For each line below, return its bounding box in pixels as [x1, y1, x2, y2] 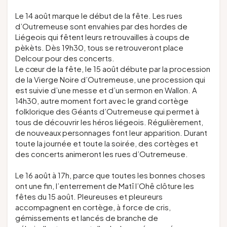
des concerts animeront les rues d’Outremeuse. [15, 149, 188, 159]
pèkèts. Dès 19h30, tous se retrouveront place [15, 43, 183, 53]
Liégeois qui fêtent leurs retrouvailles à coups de [15, 32, 190, 42]
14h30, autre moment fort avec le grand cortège [15, 96, 188, 106]
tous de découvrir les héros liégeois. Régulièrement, [15, 117, 203, 127]
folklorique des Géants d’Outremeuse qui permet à [15, 106, 199, 117]
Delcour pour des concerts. [15, 53, 115, 63]
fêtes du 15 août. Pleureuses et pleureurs [15, 192, 163, 202]
